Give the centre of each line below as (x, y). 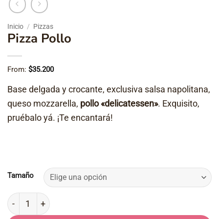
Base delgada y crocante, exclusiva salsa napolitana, (109, 89)
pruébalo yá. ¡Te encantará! (60, 117)
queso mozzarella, (44, 103)
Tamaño (21, 175)
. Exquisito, (179, 103)
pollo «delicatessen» (119, 103)
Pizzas (44, 26)
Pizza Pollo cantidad (44, 198)
